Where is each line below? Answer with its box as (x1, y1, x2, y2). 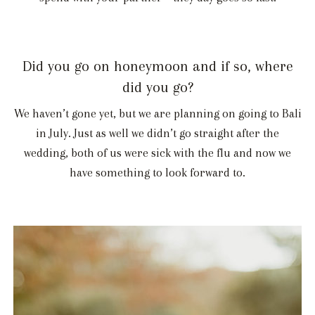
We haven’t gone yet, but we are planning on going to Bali (13, 106, 302, 120)
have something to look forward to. (70, 165, 245, 179)
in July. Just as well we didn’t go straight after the (36, 126, 279, 140)
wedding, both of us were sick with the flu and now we (24, 146, 291, 160)
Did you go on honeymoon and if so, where (22, 57, 293, 75)
